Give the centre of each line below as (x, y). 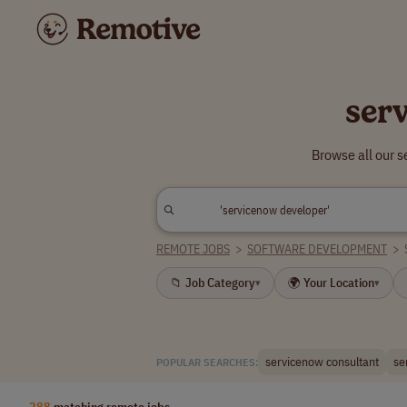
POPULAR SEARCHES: (207, 362)
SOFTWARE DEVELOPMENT (318, 249)
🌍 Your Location (331, 283)
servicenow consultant (322, 362)
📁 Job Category (213, 283)
